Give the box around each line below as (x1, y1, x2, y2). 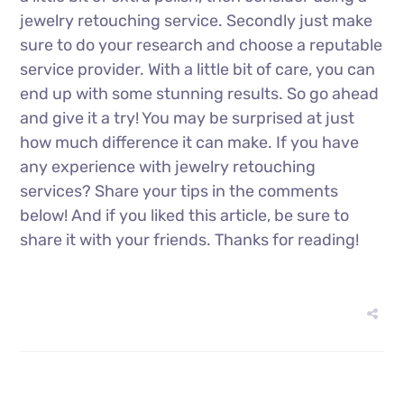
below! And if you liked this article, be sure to (20, 205, 350, 225)
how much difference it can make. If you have (20, 132, 360, 152)
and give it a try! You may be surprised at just (20, 107, 355, 128)
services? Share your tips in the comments (20, 180, 339, 201)
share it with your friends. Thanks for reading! (20, 229, 360, 250)
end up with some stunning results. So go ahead (20, 83, 380, 104)
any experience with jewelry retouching (20, 156, 317, 177)
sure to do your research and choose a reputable (20, 34, 383, 55)
